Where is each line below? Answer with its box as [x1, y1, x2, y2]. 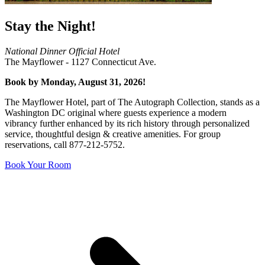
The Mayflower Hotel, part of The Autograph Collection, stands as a [5, 96, 260, 107]
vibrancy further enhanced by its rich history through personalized [5, 118, 250, 128]
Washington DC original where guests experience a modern [5, 107, 227, 118]
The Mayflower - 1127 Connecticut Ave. [5, 56, 156, 67]
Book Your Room [5, 159, 71, 170]
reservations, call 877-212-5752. [5, 139, 125, 150]
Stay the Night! [5, 18, 96, 34]
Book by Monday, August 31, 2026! [5, 76, 146, 87]
